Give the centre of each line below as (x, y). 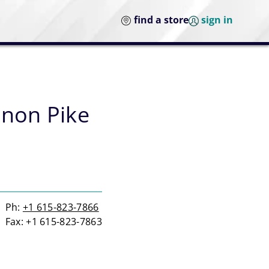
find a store (161, 20)
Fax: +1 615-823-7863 (53, 222)
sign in (217, 20)
